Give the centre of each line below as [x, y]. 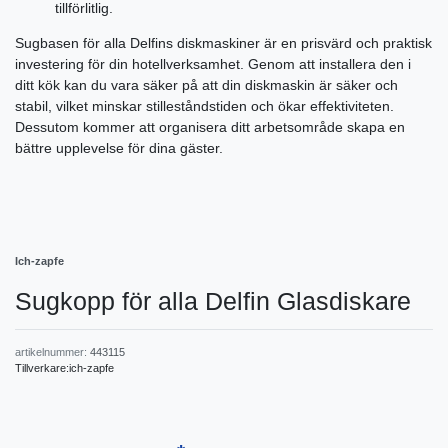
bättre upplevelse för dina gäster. [119, 148]
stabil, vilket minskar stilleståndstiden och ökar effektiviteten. [204, 106]
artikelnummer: [52, 352]
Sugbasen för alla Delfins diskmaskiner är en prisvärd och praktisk [223, 43]
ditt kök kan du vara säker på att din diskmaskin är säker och [206, 85]
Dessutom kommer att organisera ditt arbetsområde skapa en [210, 127]
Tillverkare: [42, 368]
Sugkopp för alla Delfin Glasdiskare [213, 301]
